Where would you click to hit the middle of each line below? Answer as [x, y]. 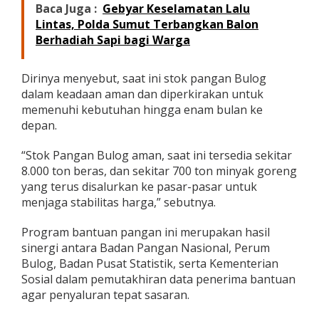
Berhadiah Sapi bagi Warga [113, 40]
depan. [39, 125]
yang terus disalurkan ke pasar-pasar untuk [139, 186]
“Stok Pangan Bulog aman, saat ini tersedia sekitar [157, 155]
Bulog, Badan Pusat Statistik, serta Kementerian [150, 263]
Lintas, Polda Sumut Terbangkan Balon [147, 24]
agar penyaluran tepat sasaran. [105, 294]
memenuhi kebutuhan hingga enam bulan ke [142, 109]
